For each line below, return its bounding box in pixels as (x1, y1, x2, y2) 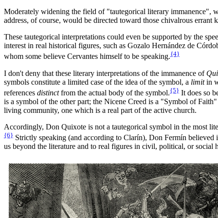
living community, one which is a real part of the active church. (4, 106, 197, 115)
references (4, 89, 37, 97)
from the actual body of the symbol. (59, 89, 170, 97)
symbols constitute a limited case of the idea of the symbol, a (4, 77, 191, 86)
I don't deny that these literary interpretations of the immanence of (4, 69, 206, 77)
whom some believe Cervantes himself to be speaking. (4, 52, 170, 61)
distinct (37, 89, 59, 97)
